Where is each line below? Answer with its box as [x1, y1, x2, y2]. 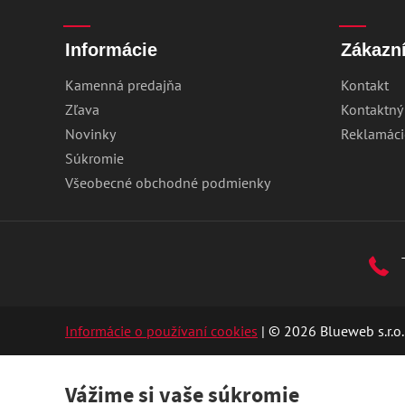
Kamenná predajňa [65, 76, 182, 94]
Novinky [65, 125, 116, 143]
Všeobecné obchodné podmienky [65, 174, 270, 192]
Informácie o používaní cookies [65, 322, 258, 340]
